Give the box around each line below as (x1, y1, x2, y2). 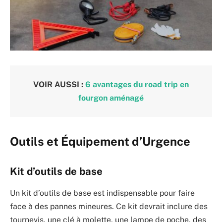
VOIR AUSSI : (33, 79, 85, 89)
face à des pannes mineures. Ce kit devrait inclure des (10, 202, 208, 212)
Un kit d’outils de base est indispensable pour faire (10, 188, 195, 198)
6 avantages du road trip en (85, 79, 189, 89)
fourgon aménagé (78, 93, 144, 103)
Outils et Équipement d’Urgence (10, 134, 190, 149)
